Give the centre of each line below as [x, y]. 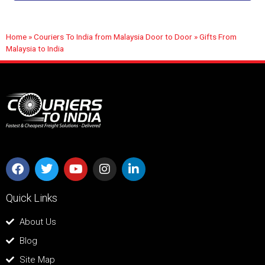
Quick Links [32, 198]
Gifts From [218, 36]
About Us [38, 222]
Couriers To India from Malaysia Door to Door [113, 36]
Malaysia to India [35, 48]
